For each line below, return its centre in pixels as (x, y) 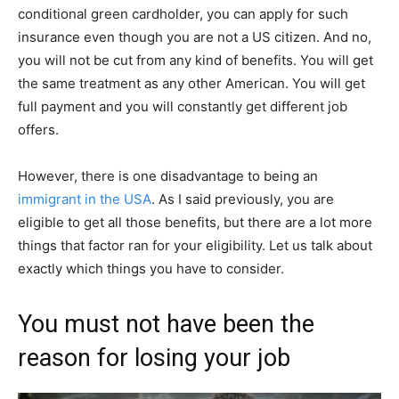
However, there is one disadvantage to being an (168, 176)
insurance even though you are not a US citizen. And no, (195, 37)
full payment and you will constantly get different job (183, 107)
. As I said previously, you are (243, 199)
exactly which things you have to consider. (151, 269)
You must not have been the (166, 325)
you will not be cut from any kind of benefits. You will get (195, 61)
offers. (38, 130)
